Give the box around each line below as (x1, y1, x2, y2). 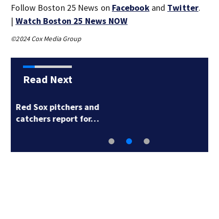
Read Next (22, 72, 72, 86)
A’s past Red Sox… (108, 113, 180, 124)
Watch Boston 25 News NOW (15, 15, 128, 26)
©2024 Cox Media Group (11, 34, 82, 43)
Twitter (167, 2, 198, 13)
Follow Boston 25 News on (11, 2, 112, 13)
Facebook (111, 2, 150, 13)
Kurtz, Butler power (108, 101, 187, 112)
